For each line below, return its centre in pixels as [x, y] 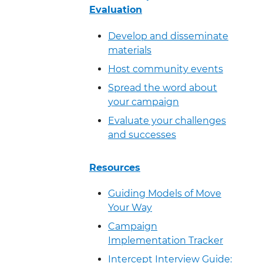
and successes [142, 134]
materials [130, 50]
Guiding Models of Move [165, 194]
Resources [115, 167]
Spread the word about [163, 87]
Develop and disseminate [168, 36]
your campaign [144, 102]
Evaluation [116, 9]
